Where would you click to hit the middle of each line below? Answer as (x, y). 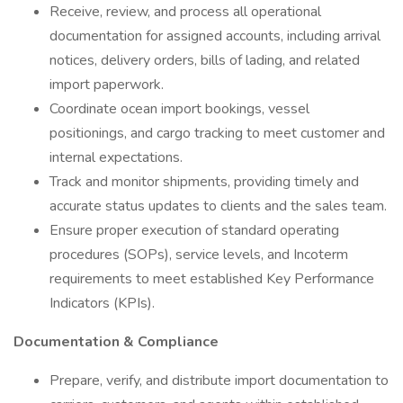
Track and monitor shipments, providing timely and (204, 182)
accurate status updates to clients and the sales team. (218, 206)
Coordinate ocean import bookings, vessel (179, 109)
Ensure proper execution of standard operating (194, 230)
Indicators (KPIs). (102, 303)
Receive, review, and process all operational (185, 12)
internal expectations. (116, 157)
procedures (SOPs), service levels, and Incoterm (199, 255)
